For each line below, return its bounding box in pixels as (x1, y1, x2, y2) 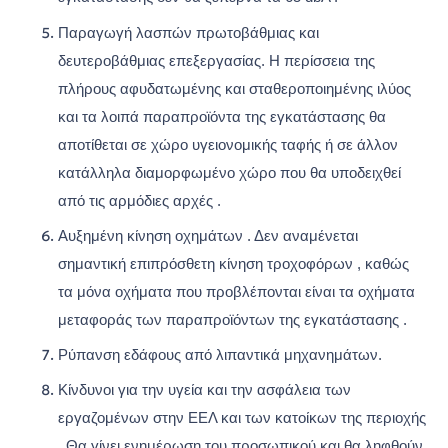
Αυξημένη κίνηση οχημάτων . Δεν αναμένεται (58, 227, 358, 244)
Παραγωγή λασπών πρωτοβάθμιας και (58, 24, 319, 41)
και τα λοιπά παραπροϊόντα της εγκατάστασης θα (58, 108, 386, 125)
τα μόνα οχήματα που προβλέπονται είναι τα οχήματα (58, 283, 415, 300)
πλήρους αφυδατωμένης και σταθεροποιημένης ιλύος (58, 80, 411, 97)
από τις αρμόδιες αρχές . (58, 192, 221, 209)
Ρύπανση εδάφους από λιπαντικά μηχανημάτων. (58, 347, 382, 363)
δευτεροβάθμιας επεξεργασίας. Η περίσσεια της (58, 52, 375, 69)
